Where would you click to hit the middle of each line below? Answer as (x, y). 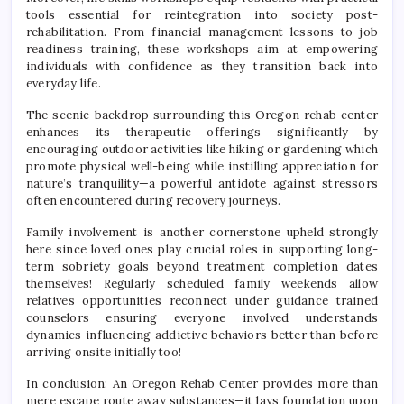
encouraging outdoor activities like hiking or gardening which (202, 149)
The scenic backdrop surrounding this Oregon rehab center (202, 115)
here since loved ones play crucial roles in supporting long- (202, 249)
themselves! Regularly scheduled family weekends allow (202, 283)
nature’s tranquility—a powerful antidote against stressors (202, 183)
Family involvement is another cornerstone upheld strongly (202, 232)
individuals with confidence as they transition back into (202, 66)
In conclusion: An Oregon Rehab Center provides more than (202, 383)
